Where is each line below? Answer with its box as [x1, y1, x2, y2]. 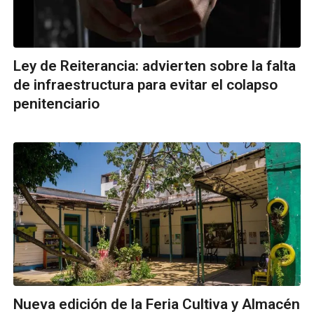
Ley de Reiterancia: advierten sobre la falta [13, 57, 296, 75]
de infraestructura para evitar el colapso [13, 76, 278, 94]
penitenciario [13, 95, 100, 113]
